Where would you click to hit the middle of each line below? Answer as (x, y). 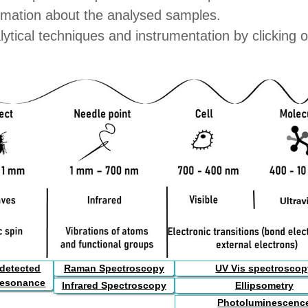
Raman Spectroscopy (114, 268)
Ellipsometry (264, 286)
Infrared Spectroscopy (114, 286)
